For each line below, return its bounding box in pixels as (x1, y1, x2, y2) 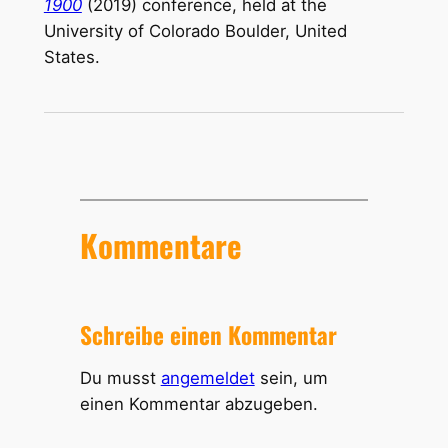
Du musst (79, 368, 161, 389)
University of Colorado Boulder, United (43, 21, 347, 42)
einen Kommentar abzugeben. (79, 394, 318, 415)
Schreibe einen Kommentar (79, 317, 337, 353)
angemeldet (160, 368, 255, 389)
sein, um (254, 368, 328, 389)
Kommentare (79, 221, 242, 268)
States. (43, 47, 100, 68)
